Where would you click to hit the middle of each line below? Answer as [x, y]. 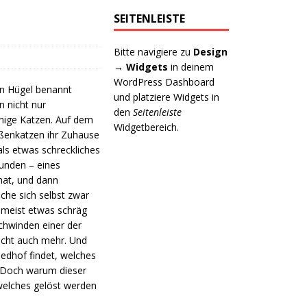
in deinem [191, 67]
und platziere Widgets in [167, 97]
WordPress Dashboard [164, 82]
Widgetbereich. [147, 127]
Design [211, 52]
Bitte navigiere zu [154, 52]
